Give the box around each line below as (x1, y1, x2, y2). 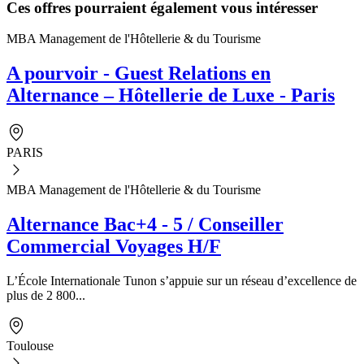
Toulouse (6, 338, 54, 353)
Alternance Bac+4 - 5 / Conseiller (6, 214, 284, 236)
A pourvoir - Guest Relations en (6, 63, 271, 84)
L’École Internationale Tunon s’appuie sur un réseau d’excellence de (6, 273, 357, 288)
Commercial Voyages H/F (6, 236, 221, 258)
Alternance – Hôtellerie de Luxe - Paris (6, 84, 335, 106)
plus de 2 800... (6, 288, 85, 302)
